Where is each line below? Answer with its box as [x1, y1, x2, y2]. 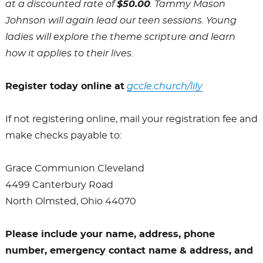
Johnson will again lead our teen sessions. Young [5, 15, 237, 25]
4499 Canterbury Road [5, 180, 113, 190]
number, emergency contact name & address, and [5, 245, 253, 255]
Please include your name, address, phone [5, 229, 215, 239]
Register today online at [5, 81, 124, 91]
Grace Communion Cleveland [5, 163, 144, 173]
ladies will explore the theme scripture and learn [5, 32, 235, 42]
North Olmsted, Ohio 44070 [5, 196, 136, 206]
